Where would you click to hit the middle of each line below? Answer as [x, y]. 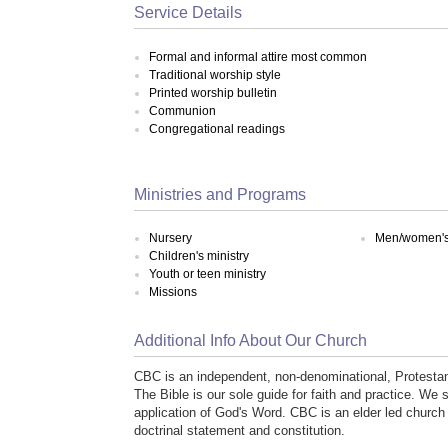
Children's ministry [199, 256]
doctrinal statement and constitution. [240, 431]
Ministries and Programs [220, 194]
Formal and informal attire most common [258, 56]
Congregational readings [217, 128]
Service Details [188, 13]
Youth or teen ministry [208, 274]
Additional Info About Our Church [251, 340]
